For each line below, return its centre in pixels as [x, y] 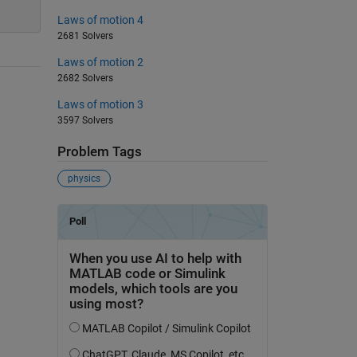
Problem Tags [99, 151]
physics [84, 179]
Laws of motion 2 [100, 62]
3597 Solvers [85, 120]
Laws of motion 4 [100, 20]
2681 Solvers [85, 35]
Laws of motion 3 [100, 104]
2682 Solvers [85, 78]
